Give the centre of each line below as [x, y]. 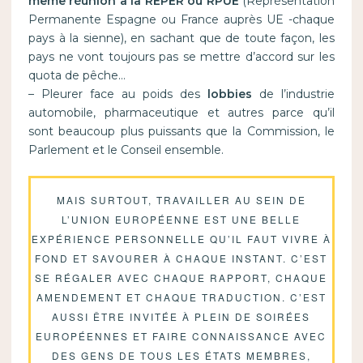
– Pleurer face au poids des [114, 94]
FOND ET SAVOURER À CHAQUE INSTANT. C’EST [181, 258]
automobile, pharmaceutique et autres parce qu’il [181, 113]
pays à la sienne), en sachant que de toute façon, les [181, 38]
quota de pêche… [77, 76]
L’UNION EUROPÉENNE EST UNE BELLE [181, 219]
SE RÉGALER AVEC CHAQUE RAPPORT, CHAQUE [181, 277]
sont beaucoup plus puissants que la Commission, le [181, 132]
